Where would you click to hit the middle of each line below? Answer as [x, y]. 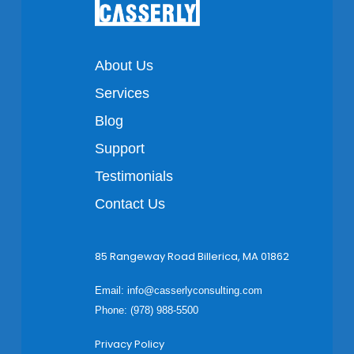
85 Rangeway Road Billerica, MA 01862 [192, 257]
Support [119, 149]
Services [122, 94]
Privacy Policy [129, 345]
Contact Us [130, 204]
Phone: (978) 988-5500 [146, 311]
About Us [124, 66]
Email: [111, 291]
